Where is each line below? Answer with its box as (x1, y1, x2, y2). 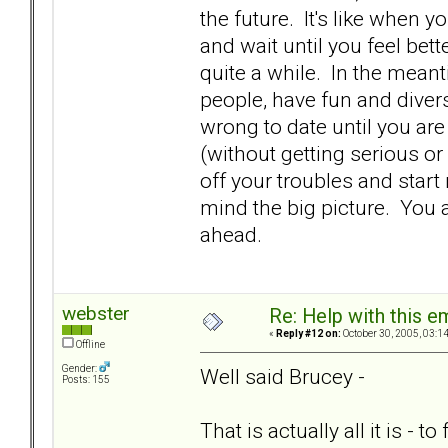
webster (62, 302, 130, 326)
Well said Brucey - (200, 363, 365, 389)
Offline (74, 339, 105, 351)
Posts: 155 (62, 374, 110, 386)
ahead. (200, 221, 262, 247)
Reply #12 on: (276, 328, 341, 340)
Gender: (62, 363, 99, 375)
